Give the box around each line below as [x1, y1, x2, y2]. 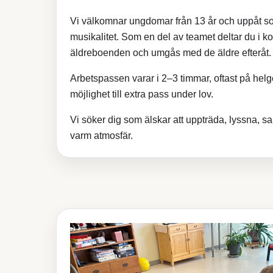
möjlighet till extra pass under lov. [70, 88, 214, 99]
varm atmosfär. [70, 130, 133, 141]
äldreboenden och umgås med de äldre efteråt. [70, 47, 272, 58]
